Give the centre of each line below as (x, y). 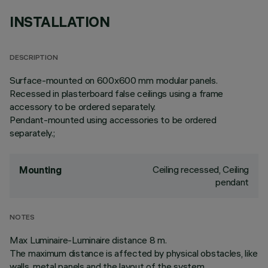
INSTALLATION (60, 22)
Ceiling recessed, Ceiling (201, 169)
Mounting (40, 170)
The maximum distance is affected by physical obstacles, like (134, 253)
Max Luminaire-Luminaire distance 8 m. (88, 240)
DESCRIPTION (34, 58)
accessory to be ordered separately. (83, 106)
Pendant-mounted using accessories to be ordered (113, 120)
